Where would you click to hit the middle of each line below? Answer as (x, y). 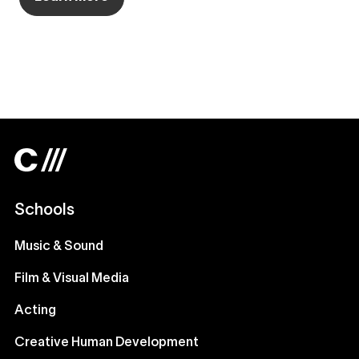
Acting (35, 311)
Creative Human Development (107, 343)
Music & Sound (59, 246)
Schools (44, 210)
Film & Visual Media (72, 278)
